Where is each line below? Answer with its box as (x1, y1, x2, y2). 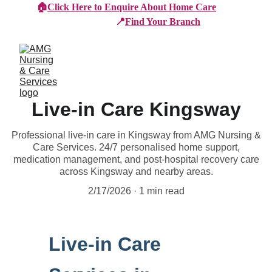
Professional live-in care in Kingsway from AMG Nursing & (11, 130, 261, 140)
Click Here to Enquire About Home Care (47, 2, 216, 12)
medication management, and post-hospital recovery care (13, 154, 259, 165)
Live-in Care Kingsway (31, 98, 241, 120)
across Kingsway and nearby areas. (59, 166, 213, 177)
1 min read (138, 186, 185, 196)
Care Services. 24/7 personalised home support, (32, 142, 240, 152)
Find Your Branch (125, 16, 200, 27)
